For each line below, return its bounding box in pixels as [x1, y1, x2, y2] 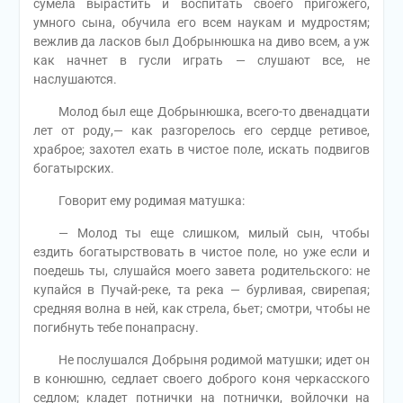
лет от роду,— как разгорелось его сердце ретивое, [32, 123, 371, 139]
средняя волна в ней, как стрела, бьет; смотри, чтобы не [32, 301, 371, 317]
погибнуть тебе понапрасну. [32, 320, 199, 336]
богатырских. [32, 161, 114, 176]
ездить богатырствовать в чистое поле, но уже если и [32, 245, 371, 260]
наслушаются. [32, 72, 117, 87]
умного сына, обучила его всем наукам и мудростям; [32, 15, 371, 31]
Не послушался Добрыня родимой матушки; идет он [32, 353, 371, 368]
